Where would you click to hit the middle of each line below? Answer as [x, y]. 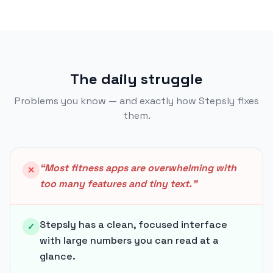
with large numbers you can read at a [129, 240]
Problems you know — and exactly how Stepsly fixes [136, 101]
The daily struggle [136, 79]
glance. [58, 256]
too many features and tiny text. [116, 184]
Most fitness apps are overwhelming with [140, 168]
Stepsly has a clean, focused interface [133, 225]
